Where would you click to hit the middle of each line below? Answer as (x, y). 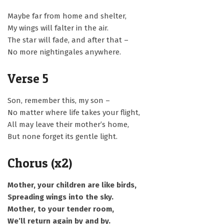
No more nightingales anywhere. (64, 52)
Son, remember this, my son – (59, 100)
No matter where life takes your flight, (74, 112)
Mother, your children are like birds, (72, 185)
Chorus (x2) (40, 163)
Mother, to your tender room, (61, 209)
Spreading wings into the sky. (60, 197)
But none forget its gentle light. (62, 136)
